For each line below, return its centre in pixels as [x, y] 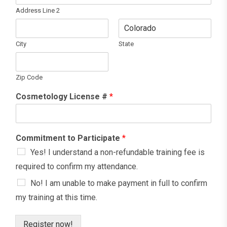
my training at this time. [56, 198]
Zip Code [29, 78]
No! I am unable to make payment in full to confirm [119, 183]
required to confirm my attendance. [77, 167]
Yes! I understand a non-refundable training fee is [118, 153]
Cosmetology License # [63, 97]
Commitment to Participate [69, 138]
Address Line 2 [38, 11]
